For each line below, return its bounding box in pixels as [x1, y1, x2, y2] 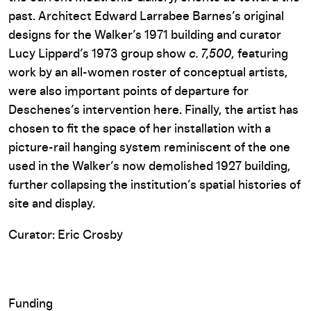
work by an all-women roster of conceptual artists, [8, 67, 288, 79]
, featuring [231, 48, 288, 60]
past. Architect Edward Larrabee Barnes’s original [8, 10, 284, 23]
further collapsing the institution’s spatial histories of [8, 179, 301, 192]
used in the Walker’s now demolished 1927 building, [8, 160, 291, 173]
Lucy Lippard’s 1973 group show [8, 48, 189, 60]
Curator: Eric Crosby [8, 229, 123, 242]
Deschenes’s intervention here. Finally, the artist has [8, 104, 299, 117]
